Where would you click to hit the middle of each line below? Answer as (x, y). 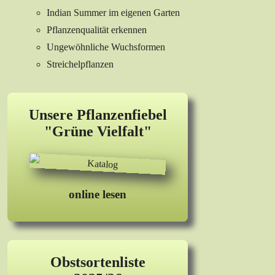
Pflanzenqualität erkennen (97, 30)
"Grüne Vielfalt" (98, 132)
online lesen (98, 195)
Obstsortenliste (98, 262)
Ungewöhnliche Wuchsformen (106, 47)
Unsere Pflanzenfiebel (98, 115)
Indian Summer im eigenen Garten (113, 13)
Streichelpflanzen (80, 64)
